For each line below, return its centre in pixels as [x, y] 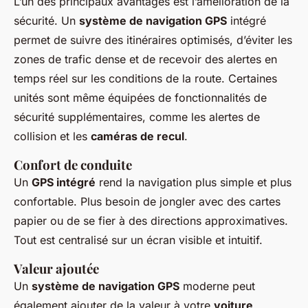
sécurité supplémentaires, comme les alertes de [137, 117]
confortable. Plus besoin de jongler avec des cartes [147, 202]
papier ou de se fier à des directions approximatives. [151, 221]
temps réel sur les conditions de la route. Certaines [145, 79]
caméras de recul [137, 136]
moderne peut [217, 286]
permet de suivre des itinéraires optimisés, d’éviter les [153, 40]
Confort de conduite [73, 165]
